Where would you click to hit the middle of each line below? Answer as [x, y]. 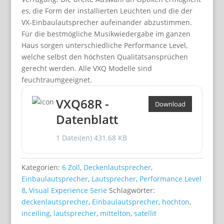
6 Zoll [71, 167]
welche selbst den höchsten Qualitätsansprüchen [104, 57]
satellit [145, 213]
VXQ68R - [82, 104]
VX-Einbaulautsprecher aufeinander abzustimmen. [106, 22]
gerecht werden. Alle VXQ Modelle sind [86, 68]
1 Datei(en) [75, 138]
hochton [175, 202]
